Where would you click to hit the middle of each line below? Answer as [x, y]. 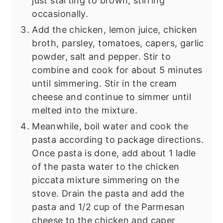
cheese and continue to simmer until [111, 97]
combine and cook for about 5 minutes [117, 70]
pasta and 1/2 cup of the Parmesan [109, 207]
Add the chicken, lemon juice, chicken [115, 29]
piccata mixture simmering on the [106, 180]
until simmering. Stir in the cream [105, 83]
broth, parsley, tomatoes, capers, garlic [118, 43]
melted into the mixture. [85, 110]
